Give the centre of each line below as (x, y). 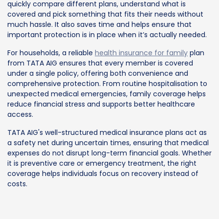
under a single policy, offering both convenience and (98, 73)
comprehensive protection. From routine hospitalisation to (107, 83)
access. (20, 114)
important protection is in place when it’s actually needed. (107, 34)
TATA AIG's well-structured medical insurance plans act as (107, 132)
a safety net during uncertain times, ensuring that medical (108, 142)
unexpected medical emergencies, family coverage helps (107, 94)
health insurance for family (141, 53)
